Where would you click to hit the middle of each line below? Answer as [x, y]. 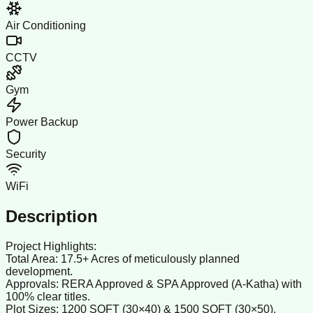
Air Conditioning [46, 26]
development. [39, 272]
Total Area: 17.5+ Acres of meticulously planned [123, 259]
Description [52, 217]
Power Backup [42, 122]
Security [26, 154]
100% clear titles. [48, 297]
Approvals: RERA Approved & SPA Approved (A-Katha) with [154, 284]
